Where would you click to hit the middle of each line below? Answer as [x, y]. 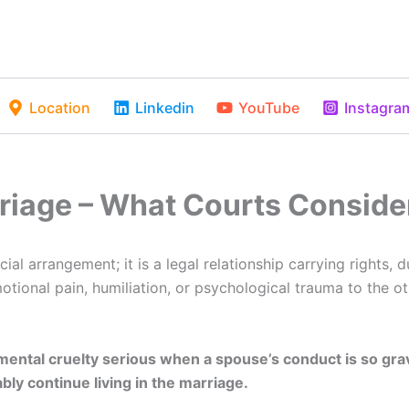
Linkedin [164, 107]
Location [59, 107]
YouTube [269, 107]
